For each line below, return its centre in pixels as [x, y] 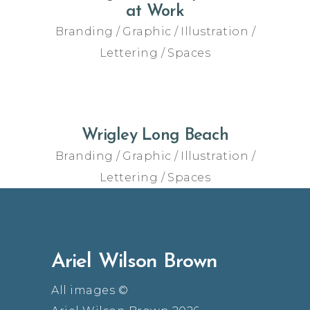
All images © [90, 290]
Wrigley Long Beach [155, 136]
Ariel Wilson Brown [134, 262]
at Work [155, 11]
